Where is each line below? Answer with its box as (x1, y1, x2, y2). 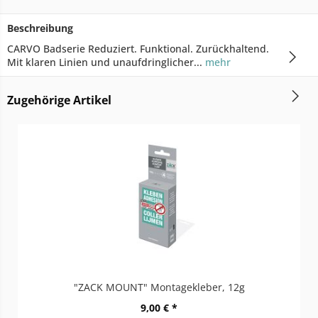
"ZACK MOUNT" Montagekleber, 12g (73, 280, 245, 294)
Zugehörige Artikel (7, 92, 111, 108)
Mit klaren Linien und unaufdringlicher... (7, 55, 202, 69)
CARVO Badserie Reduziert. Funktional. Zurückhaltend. (7, 42, 269, 55)
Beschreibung (7, 21, 73, 35)
